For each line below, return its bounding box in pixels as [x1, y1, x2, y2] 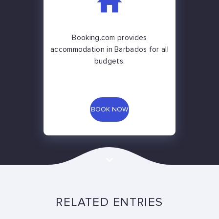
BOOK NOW [91, 106, 128, 113]
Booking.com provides [72, 34, 147, 42]
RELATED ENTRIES [56, 197, 163, 209]
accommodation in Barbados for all [50, 46, 169, 54]
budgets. [94, 58, 125, 66]
